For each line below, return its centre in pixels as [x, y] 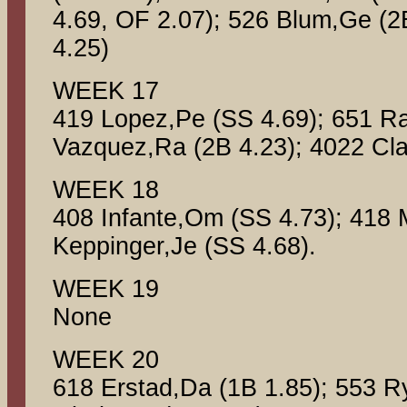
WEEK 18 [106, 190]
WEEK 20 [106, 360]
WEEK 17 [106, 91]
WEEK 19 [106, 289]
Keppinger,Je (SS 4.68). [184, 246]
